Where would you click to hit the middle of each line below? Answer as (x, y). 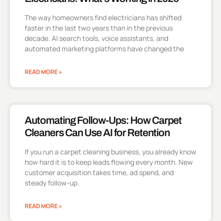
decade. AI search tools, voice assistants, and (96, 38)
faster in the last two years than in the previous (99, 28)
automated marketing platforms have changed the (104, 48)
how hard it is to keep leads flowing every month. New (109, 162)
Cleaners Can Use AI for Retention (97, 132)
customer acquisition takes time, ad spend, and (99, 172)
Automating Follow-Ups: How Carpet (103, 120)
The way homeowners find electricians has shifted (103, 17)
